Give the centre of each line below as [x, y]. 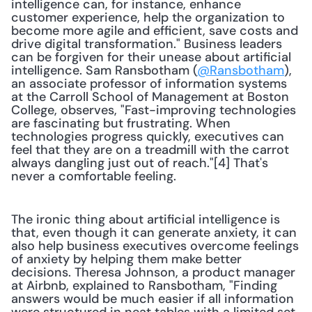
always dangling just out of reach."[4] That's [140, 163]
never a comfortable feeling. [94, 176]
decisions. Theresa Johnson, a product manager [153, 272]
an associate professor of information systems [149, 84]
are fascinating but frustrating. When [121, 123]
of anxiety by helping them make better [126, 259]
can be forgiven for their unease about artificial [151, 57]
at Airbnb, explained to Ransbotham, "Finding [144, 286]
